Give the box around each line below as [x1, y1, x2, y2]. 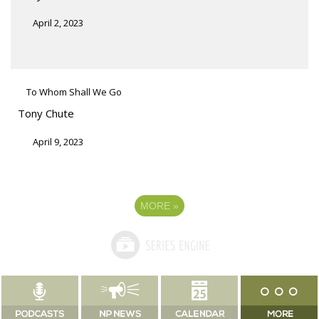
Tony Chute [18, 105, 74, 120]
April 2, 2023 [33, 16, 83, 29]
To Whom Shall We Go [26, 85, 122, 98]
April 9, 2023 [33, 135, 83, 148]
